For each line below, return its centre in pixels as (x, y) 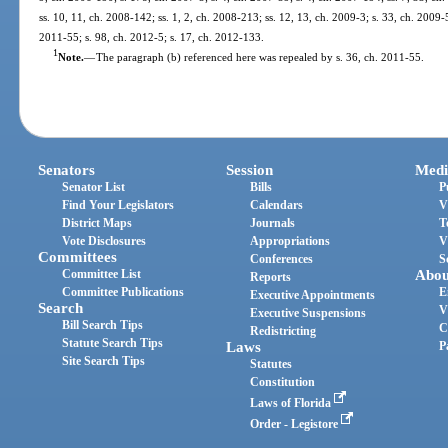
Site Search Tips (104, 361)
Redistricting (283, 331)
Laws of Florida (292, 403)
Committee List (102, 274)
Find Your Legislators (118, 205)
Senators (67, 170)
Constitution (283, 382)
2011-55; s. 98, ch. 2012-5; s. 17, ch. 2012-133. (152, 36)
